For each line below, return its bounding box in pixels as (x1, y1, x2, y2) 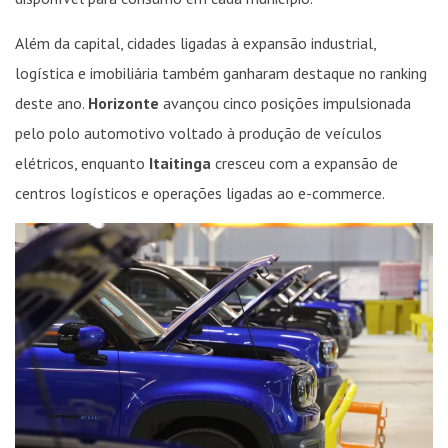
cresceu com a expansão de (211, 153, 398, 174)
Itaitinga (149, 153, 211, 174)
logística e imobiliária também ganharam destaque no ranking (15, 63, 427, 84)
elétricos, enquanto (15, 153, 149, 174)
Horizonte (88, 93, 159, 114)
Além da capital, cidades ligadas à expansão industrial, (15, 33, 376, 54)
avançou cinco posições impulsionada (159, 93, 411, 114)
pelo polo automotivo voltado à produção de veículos (15, 123, 382, 144)
